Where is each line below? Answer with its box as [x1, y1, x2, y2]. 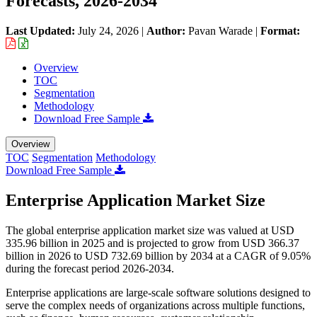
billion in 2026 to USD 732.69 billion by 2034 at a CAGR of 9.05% [6, 249, 311, 262]
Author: [146, 24, 188, 37]
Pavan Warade [188, 24, 253, 37]
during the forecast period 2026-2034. [6, 262, 174, 275]
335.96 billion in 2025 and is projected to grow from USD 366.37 [6, 236, 299, 249]
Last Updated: [6, 24, 78, 37]
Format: [260, 24, 300, 37]
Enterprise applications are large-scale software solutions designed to [6, 286, 311, 299]
